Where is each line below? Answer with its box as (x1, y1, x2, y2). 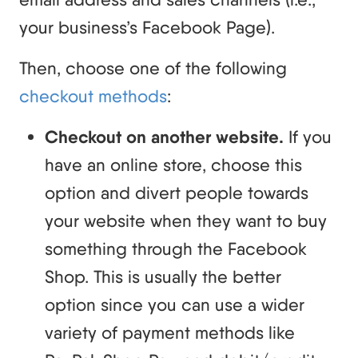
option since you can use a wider (45, 293, 304, 315)
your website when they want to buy (45, 209, 327, 231)
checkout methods (19, 85, 167, 106)
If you (288, 125, 332, 147)
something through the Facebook (45, 237, 307, 259)
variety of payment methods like (45, 321, 295, 343)
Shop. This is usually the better (45, 265, 281, 287)
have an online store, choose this (45, 153, 302, 175)
